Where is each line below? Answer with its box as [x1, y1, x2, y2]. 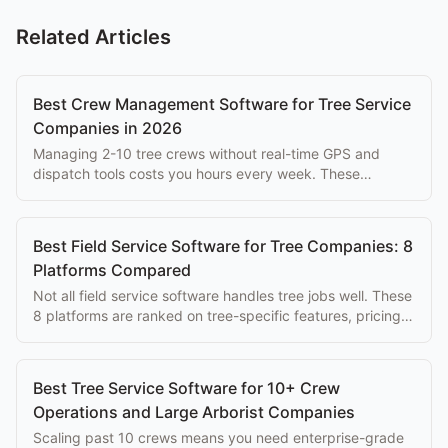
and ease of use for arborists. [33, 326, 224, 344]
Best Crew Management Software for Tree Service [33, 93, 411, 114]
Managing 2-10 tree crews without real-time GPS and [33, 144, 380, 162]
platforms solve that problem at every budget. [33, 184, 335, 202]
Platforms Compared [33, 259, 191, 280]
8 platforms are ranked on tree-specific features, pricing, [33, 306, 405, 324]
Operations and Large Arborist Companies [33, 401, 355, 422]
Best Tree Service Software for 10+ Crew [33, 377, 340, 398]
